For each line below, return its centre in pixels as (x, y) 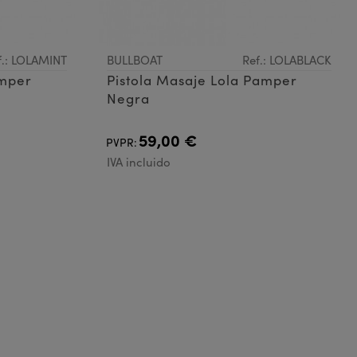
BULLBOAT (134, 59)
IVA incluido (138, 161)
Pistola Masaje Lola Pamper (202, 80)
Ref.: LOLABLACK (287, 59)
